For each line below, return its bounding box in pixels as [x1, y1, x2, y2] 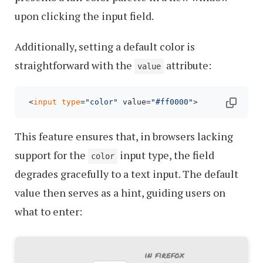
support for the [15, 147, 88, 162]
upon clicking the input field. [15, 8, 154, 23]
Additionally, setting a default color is [15, 39, 195, 53]
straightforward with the [15, 58, 134, 72]
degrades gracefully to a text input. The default [15, 166, 238, 181]
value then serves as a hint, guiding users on [15, 185, 225, 200]
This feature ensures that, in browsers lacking [15, 129, 233, 143]
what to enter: [15, 204, 82, 218]
